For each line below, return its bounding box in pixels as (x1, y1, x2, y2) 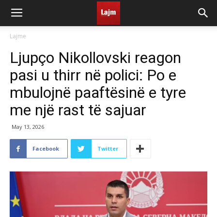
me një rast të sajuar (10, 101, 146, 119)
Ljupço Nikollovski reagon (10, 48, 181, 67)
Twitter (97, 145, 118, 152)
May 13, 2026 (12, 123, 44, 130)
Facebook (32, 145, 59, 152)
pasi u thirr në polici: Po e (10, 66, 176, 84)
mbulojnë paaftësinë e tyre (10, 83, 186, 102)
